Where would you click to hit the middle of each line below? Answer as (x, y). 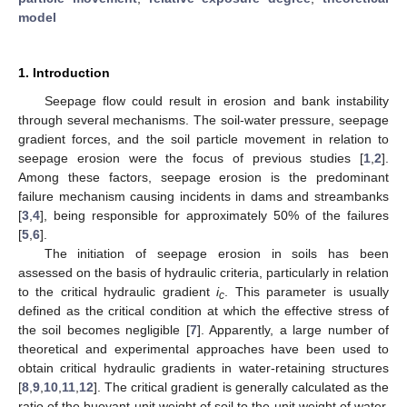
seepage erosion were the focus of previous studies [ (191, 158)
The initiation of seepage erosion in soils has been (216, 253)
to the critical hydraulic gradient (118, 291)
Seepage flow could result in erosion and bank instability (216, 100)
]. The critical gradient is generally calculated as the (241, 387)
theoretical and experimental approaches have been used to (203, 348)
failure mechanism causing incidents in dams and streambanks (203, 196)
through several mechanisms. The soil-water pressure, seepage (203, 119)
